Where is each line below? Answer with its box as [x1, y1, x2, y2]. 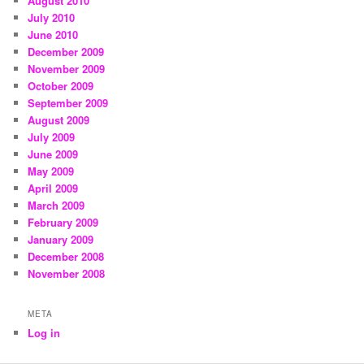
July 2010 [28, 10, 76, 26]
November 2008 [28, 266, 106, 282]
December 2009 [28, 44, 105, 60]
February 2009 [28, 214, 99, 231]
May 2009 [28, 163, 75, 180]
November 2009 [28, 61, 106, 77]
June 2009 [28, 146, 79, 162]
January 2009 [28, 232, 94, 248]
